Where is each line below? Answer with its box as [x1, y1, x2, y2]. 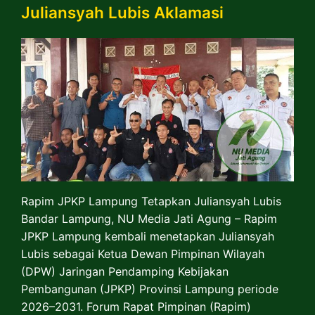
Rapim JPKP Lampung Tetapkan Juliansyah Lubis [21, 193, 281, 208]
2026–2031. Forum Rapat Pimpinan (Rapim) [21, 299, 251, 314]
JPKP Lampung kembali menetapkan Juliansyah [21, 229, 274, 243]
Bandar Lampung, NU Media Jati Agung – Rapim [21, 211, 277, 226]
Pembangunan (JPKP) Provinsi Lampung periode [21, 281, 278, 296]
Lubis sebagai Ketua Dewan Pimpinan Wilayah [21, 246, 264, 261]
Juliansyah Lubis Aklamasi [21, 3, 224, 22]
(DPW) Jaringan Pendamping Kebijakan [21, 264, 229, 278]
